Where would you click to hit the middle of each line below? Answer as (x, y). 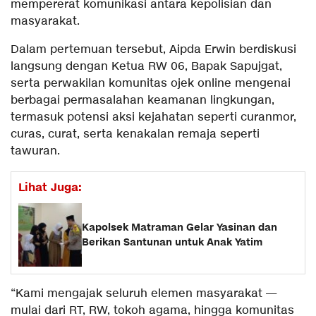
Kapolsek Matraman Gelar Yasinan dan (180, 227)
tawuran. (35, 151)
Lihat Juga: (50, 187)
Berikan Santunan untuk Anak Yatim (172, 242)
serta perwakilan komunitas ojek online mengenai (151, 83)
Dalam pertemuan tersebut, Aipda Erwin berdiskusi (153, 49)
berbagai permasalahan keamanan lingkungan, (142, 100)
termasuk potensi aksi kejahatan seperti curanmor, (153, 117)
